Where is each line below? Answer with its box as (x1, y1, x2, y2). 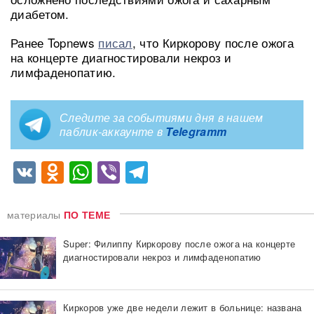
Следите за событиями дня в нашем (60, 109, 264, 125)
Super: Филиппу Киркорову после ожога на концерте (63, 236, 296, 250)
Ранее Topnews (11, 33, 99, 51)
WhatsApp (92, 156, 198, 189)
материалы (7, 207, 64, 221)
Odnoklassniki (64, 156, 207, 189)
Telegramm (165, 123, 227, 139)
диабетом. (11, 4, 69, 22)
